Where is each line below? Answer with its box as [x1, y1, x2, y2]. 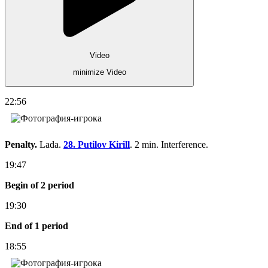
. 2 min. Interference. [130, 139, 208, 150]
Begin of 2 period [5, 179, 74, 190]
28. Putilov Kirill [63, 139, 130, 150]
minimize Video [72, 68, 126, 77]
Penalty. [5, 139, 39, 150]
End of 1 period [5, 220, 68, 231]
